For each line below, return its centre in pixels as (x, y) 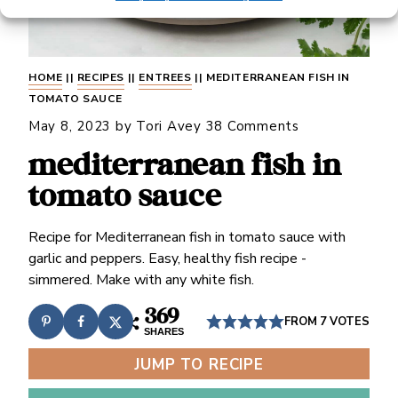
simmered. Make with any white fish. (141, 280)
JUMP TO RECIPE (199, 365)
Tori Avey (169, 126)
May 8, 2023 (70, 126)
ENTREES (165, 77)
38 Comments (252, 126)
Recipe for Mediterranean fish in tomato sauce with (187, 237)
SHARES (164, 332)
